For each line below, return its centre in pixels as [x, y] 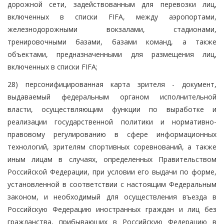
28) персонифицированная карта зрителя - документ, [112, 84]
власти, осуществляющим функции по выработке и [112, 109]
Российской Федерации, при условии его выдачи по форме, [112, 171]
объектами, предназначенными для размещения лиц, [112, 54]
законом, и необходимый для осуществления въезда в [112, 196]
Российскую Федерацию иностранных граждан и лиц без [112, 209]
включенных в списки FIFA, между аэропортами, [112, 16]
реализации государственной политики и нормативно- [112, 121]
